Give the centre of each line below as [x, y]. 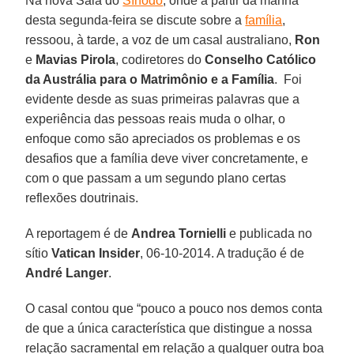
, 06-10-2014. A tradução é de [222, 253]
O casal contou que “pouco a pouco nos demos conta [174, 308]
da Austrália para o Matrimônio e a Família [150, 79]
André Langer [67, 273]
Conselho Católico [261, 59]
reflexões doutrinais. [82, 198]
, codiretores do [160, 59]
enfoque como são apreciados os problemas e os [163, 138]
